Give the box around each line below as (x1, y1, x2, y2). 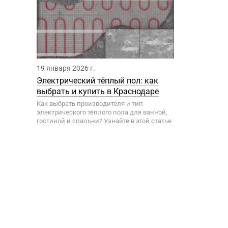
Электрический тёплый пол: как (37, 76, 158, 85)
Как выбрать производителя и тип (37, 100, 143, 107)
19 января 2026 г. (37, 64, 95, 72)
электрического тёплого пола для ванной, (37, 108, 167, 116)
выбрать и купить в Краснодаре (37, 87, 159, 96)
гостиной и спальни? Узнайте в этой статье (37, 117, 172, 125)
